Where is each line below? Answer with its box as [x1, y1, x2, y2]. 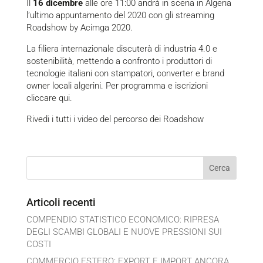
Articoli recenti [26, 196, 96, 208]
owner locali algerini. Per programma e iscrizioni [26, 80, 208, 91]
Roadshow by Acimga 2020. [26, 22, 133, 33]
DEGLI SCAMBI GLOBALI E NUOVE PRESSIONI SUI [26, 227, 222, 237]
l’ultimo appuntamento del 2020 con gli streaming [26, 10, 214, 21]
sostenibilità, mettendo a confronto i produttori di [26, 56, 212, 66]
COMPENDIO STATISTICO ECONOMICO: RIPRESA [26, 214, 219, 225]
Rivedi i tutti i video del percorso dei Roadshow [26, 114, 204, 124]
